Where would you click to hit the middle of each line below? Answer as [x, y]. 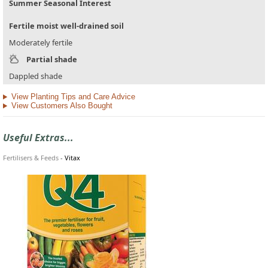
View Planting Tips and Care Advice [73, 97]
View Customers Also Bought [62, 106]
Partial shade [52, 60]
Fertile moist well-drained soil [66, 26]
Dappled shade [36, 76]
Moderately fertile [41, 43]
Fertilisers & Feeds [31, 157]
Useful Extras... [38, 137]
